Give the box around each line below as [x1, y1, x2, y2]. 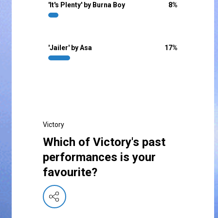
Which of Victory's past [43, 135, 165, 149]
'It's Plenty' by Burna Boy [48, 1, 125, 9]
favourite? [43, 165, 97, 180]
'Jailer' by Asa [48, 44, 92, 52]
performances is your [43, 150, 156, 164]
